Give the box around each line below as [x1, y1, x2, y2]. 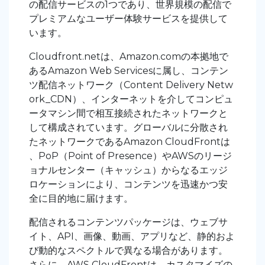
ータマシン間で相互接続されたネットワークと [29, 107, 228, 119]
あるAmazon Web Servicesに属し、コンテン [29, 64, 228, 76]
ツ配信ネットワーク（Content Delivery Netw [29, 79, 233, 91]
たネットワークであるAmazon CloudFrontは [29, 135, 230, 147]
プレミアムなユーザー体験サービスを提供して [29, 12, 228, 24]
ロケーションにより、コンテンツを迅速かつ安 [29, 178, 228, 190]
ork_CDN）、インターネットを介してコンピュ [29, 93, 233, 105]
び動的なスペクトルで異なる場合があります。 [29, 244, 228, 256]
